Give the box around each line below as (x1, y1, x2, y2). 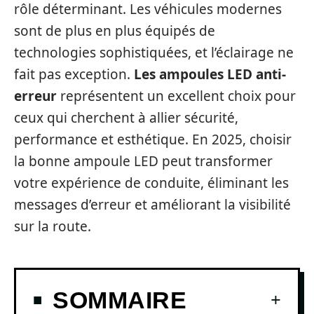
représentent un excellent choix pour (57, 87, 296, 105)
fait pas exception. (14, 65, 134, 83)
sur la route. (14, 217, 91, 235)
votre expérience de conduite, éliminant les (14, 174, 289, 192)
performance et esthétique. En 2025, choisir (14, 130, 292, 149)
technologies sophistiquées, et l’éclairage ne (14, 43, 294, 62)
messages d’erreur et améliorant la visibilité (14, 196, 291, 214)
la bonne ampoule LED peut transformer (14, 152, 273, 170)
